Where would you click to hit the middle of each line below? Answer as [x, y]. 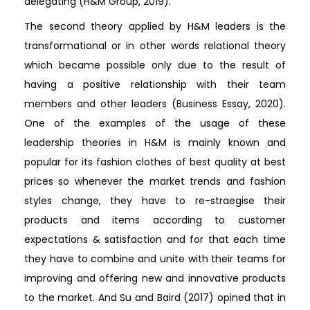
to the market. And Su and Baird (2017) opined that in [155, 297]
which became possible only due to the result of [155, 65]
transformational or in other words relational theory [155, 45]
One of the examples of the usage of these [155, 123]
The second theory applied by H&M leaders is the [155, 26]
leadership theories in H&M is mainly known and [155, 142]
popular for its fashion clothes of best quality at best [155, 162]
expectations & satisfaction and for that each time [155, 239]
